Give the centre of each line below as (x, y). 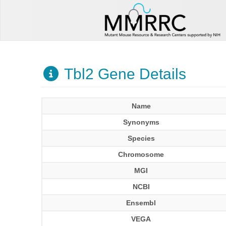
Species (141, 138)
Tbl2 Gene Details (123, 74)
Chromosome (141, 154)
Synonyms (141, 122)
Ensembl (141, 203)
